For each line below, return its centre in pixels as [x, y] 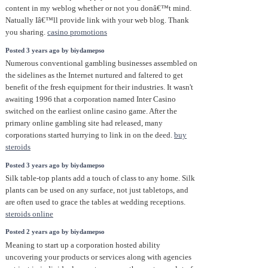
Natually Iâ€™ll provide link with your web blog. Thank [97, 20]
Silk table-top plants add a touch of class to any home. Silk [100, 178]
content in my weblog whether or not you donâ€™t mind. [98, 8]
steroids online [29, 214]
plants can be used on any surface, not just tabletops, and [97, 190]
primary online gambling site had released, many [84, 123]
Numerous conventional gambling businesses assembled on [101, 63]
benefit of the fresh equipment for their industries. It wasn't [99, 87]
